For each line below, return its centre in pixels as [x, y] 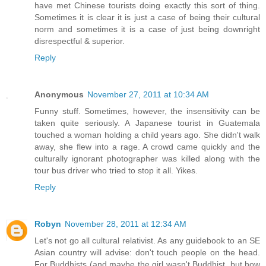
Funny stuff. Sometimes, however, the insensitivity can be [147, 111]
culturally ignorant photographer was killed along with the [147, 158]
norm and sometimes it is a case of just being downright [147, 29]
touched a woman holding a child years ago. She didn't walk [147, 134]
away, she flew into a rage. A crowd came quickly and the [147, 146]
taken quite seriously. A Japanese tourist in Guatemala [147, 123]
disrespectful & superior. [80, 41]
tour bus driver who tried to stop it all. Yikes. [116, 170]
